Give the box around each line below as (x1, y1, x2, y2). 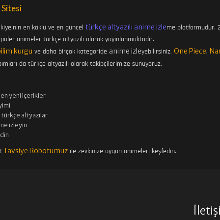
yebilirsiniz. (141, 48, 174, 55)
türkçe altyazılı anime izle (85, 23, 166, 32)
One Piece (173, 47, 206, 56)
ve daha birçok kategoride (32, 48, 109, 55)
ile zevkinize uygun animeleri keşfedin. (67, 148, 176, 155)
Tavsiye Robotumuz (3, 146, 68, 156)
